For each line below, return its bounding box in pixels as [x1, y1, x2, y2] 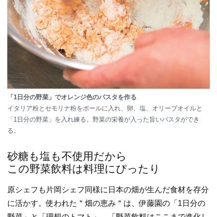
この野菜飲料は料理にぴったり [7, 162, 160, 175]
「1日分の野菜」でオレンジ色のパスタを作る [7, 93, 137, 101]
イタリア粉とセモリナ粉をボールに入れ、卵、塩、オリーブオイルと [7, 104, 202, 112]
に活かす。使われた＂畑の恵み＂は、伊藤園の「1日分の [7, 199, 205, 207]
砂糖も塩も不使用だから [7, 150, 127, 162]
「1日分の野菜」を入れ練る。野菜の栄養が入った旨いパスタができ [7, 115, 200, 123]
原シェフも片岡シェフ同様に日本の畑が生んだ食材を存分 [7, 185, 209, 194]
